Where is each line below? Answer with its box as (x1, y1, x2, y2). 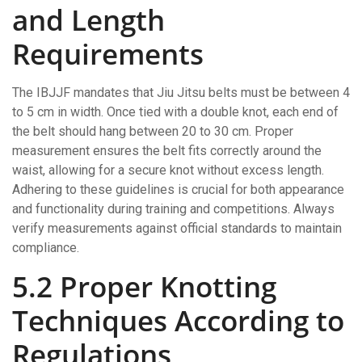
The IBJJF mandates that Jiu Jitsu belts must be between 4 (12, 85, 350, 101)
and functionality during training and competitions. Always (12, 201, 335, 217)
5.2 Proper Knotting (12, 267, 276, 306)
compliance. (12, 240, 79, 256)
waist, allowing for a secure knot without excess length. (12, 162, 324, 179)
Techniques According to (12, 301, 344, 340)
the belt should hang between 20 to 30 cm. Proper (12, 124, 293, 140)
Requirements (12, 35, 204, 74)
